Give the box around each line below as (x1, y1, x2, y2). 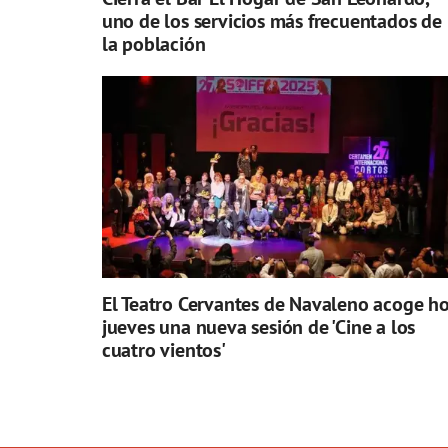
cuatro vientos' (101, 337, 226, 364)
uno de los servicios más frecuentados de (101, 8, 442, 35)
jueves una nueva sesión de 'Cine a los (101, 314, 416, 341)
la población (101, 31, 206, 58)
